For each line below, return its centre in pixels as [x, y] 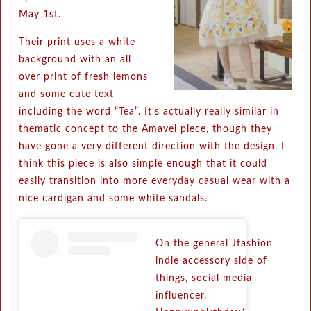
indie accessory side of [211, 261]
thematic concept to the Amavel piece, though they [146, 129]
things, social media [203, 279]
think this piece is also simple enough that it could [143, 164]
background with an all [75, 60]
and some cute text [67, 95]
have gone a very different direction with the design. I [152, 147]
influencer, [181, 296]
